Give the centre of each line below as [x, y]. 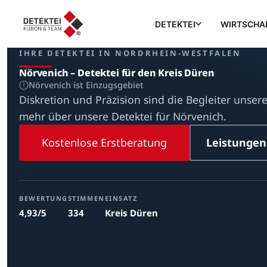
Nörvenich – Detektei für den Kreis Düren [117, 73]
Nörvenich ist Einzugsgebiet [86, 85]
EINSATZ [121, 198]
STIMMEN [86, 198]
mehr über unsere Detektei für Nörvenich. [123, 116]
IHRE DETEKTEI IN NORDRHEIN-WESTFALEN [130, 53]
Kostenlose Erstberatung [104, 142]
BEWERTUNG [44, 198]
